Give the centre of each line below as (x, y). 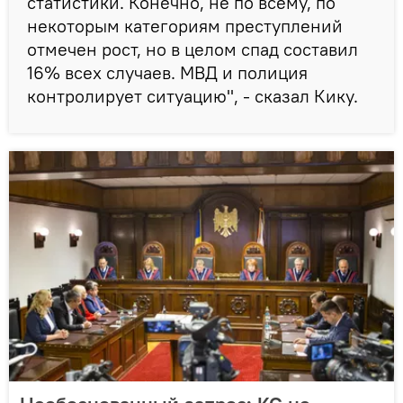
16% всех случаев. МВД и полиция (167, 73)
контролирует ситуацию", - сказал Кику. (193, 96)
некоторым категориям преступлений (185, 26)
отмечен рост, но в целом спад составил (193, 49)
